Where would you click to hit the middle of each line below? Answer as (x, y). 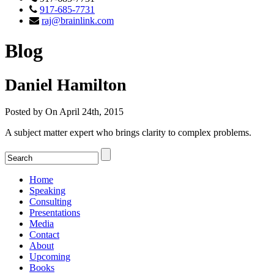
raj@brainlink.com (78, 21)
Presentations (55, 212)
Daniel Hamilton (66, 85)
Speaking (47, 190)
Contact (44, 234)
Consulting (50, 201)
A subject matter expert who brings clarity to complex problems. (128, 132)
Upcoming (50, 256)
